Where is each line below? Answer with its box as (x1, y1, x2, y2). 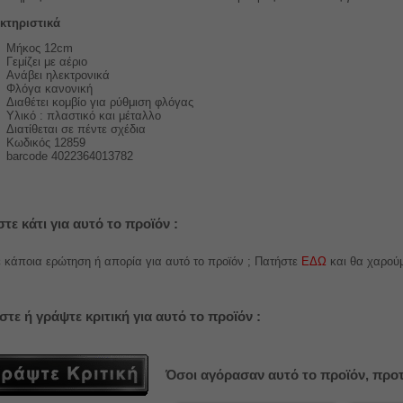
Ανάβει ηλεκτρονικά (6, 68, 110, 83)
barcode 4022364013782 (6, 149, 133, 164)
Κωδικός (6, 136, 54, 150)
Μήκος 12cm (6, 41, 73, 56)
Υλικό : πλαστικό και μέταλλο (6, 109, 161, 123)
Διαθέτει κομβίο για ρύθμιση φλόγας (6, 95, 193, 110)
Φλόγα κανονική (6, 82, 93, 96)
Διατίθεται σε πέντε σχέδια (6, 122, 146, 137)
